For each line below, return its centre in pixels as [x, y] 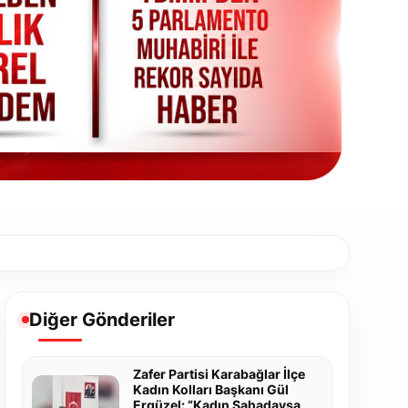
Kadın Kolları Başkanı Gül [210, 390]
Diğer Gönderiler [102, 320]
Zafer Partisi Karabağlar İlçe [219, 374]
